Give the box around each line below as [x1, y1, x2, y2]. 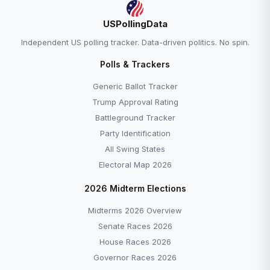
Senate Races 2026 [98, 221, 172, 231]
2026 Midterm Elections [84, 183, 186, 193]
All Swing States [105, 144, 165, 154]
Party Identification [99, 128, 171, 138]
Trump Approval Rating [92, 97, 178, 107]
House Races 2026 [99, 237, 171, 246]
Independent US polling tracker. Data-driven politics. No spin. [20, 37, 250, 47]
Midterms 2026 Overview [88, 206, 182, 215]
